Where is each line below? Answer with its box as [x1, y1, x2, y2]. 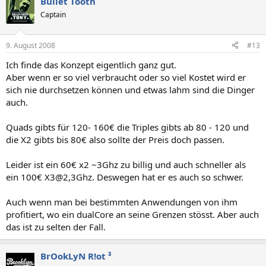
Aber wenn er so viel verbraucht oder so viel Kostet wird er [6, 71, 246, 83]
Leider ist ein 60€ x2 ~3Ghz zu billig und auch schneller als [6, 158, 246, 170]
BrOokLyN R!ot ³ [40, 249, 112, 262]
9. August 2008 [6, 40, 55, 50]
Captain [40, 9, 66, 20]
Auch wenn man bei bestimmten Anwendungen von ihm [6, 195, 237, 208]
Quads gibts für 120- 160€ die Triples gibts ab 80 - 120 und [6, 121, 249, 133]
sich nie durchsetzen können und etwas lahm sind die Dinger [6, 83, 255, 96]
